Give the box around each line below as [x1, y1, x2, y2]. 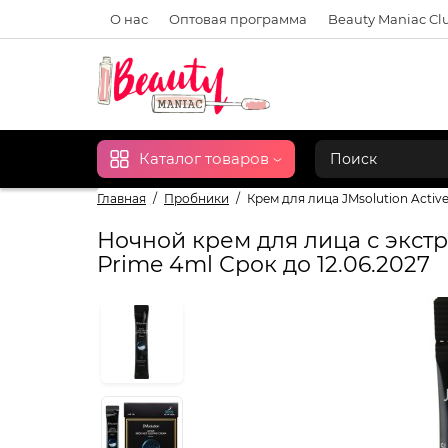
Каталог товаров [139, 149, 269, 169]
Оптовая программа [169, 11, 307, 27]
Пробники [164, 191, 229, 207]
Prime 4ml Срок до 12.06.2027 [97, 251, 430, 279]
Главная [97, 191, 146, 207]
